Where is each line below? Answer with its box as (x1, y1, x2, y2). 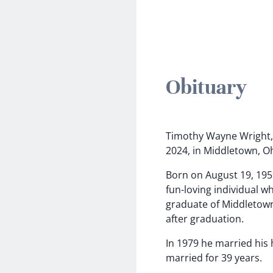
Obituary (166, 74, 247, 100)
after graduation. (166, 211, 244, 225)
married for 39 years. (166, 250, 262, 264)
